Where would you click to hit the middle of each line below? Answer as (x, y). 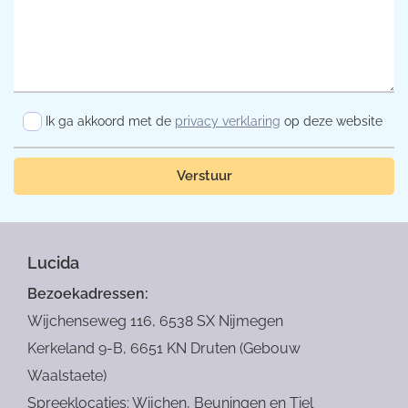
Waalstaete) (67, 375)
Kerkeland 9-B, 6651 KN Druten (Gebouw (164, 348)
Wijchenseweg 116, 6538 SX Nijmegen (155, 321)
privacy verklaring (228, 121)
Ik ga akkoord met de (110, 121)
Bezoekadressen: (88, 293)
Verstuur (204, 175)
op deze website (331, 121)
